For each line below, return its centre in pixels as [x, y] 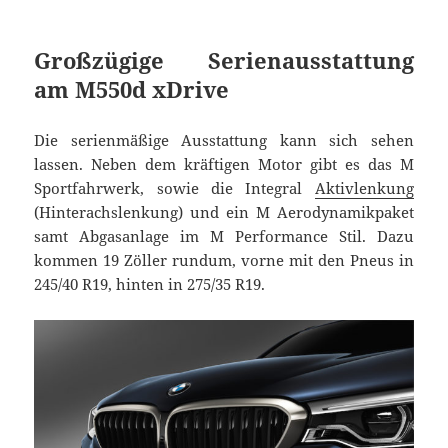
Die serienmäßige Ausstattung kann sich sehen [224, 140]
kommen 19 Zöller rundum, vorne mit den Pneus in [224, 260]
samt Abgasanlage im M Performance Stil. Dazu [224, 236]
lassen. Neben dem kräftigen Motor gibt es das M [224, 164]
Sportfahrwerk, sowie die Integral [174, 188]
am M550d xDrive [132, 89]
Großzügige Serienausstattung [224, 60]
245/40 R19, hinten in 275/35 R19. [150, 284]
